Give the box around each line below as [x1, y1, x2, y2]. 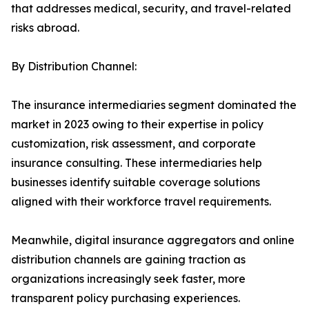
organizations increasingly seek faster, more [11, 272, 246, 286]
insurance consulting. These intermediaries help [11, 156, 262, 170]
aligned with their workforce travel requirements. [11, 195, 271, 209]
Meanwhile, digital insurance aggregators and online [11, 233, 295, 248]
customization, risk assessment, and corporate [11, 137, 256, 151]
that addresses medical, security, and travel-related [11, 1, 291, 16]
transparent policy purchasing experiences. [11, 291, 240, 306]
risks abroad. [11, 21, 79, 35]
